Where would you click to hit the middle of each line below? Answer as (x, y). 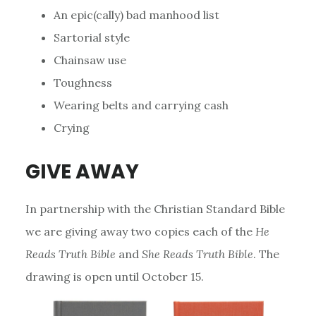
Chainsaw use (90, 60)
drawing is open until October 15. (114, 276)
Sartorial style (91, 37)
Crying (71, 127)
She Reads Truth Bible (197, 254)
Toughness (83, 82)
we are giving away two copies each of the (140, 231)
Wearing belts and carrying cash (141, 105)
